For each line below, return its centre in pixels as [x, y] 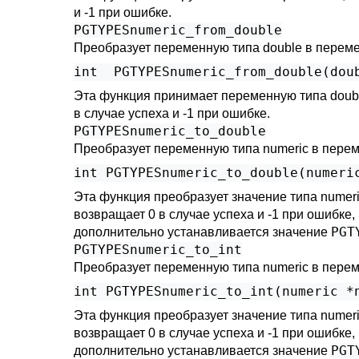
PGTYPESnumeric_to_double [170, 131]
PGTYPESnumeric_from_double [178, 30]
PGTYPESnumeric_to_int [158, 250]
